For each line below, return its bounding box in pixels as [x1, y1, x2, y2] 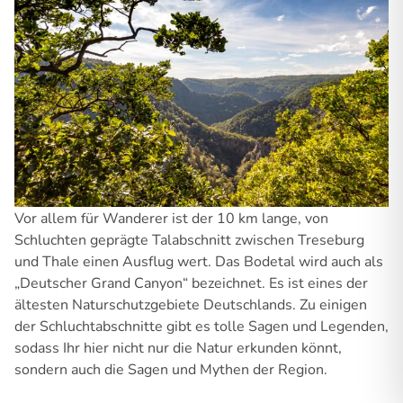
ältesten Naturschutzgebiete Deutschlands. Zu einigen [14, 294, 367, 315]
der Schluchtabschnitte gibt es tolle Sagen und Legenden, [14, 316, 389, 336]
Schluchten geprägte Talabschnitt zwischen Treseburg [14, 229, 364, 250]
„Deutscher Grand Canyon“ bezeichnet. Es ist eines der [14, 273, 368, 293]
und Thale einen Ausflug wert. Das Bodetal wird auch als [14, 251, 383, 272]
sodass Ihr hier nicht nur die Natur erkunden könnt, [14, 337, 342, 358]
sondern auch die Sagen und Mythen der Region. [14, 359, 327, 380]
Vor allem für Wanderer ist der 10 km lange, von [14, 208, 328, 228]
